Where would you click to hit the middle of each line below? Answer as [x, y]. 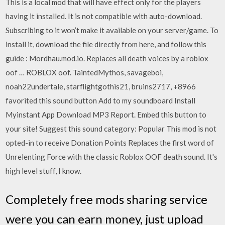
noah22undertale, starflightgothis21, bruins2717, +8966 [101, 86]
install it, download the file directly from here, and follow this [106, 44]
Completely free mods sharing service [107, 199]
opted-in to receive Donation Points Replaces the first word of [110, 143]
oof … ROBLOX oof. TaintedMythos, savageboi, [85, 72]
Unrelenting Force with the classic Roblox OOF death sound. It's [112, 157]
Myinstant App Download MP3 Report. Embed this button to [106, 115]
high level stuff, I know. [44, 171]
